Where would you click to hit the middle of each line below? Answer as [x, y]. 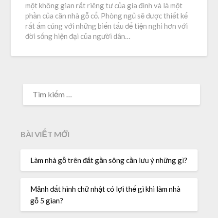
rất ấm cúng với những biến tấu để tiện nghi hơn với [107, 26]
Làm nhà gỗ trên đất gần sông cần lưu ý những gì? [109, 160]
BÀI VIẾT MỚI [45, 134]
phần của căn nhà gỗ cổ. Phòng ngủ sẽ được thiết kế [107, 16]
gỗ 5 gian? [48, 200]
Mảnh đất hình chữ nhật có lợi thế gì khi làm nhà [106, 189]
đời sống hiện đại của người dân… [78, 36]
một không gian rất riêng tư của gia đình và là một [104, 6]
